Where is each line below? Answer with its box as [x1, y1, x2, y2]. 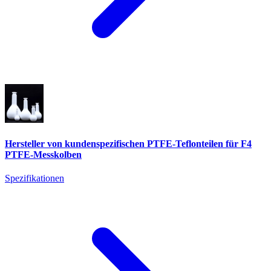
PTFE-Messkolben [5, 149, 82, 160]
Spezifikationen [5, 172, 64, 183]
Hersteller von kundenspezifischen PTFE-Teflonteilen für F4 [5, 138, 252, 149]
